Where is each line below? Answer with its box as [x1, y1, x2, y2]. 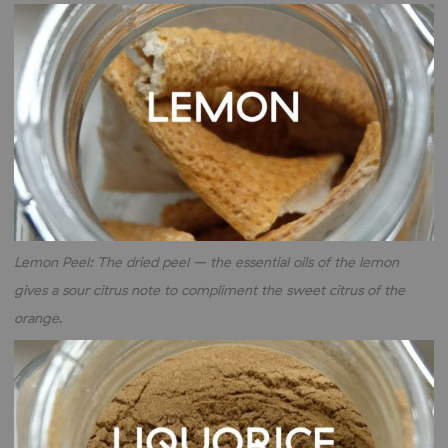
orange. [14, 308, 62, 327]
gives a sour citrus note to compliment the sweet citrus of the [14, 280, 405, 299]
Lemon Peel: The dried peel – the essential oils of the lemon [14, 252, 399, 271]
